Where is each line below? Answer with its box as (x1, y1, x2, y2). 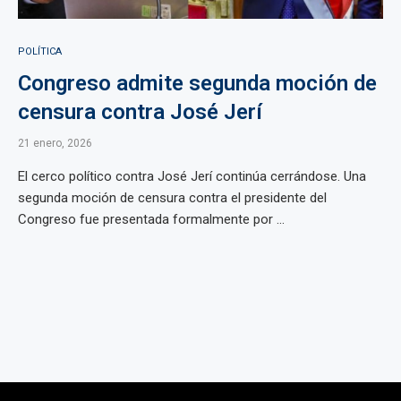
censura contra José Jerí (18, 99, 262, 124)
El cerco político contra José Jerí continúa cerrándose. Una (18, 168, 366, 184)
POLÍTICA (18, 46, 62, 57)
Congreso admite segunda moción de (18, 71, 377, 96)
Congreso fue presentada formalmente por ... (18, 211, 285, 227)
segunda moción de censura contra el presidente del (18, 190, 327, 206)
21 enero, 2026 (18, 137, 92, 149)
